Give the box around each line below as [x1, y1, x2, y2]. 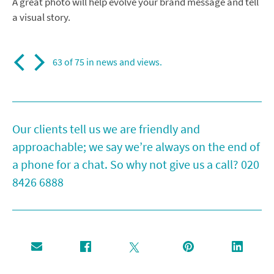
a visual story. [12, 10, 70, 25]
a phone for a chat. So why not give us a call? [12, 157, 241, 174]
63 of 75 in [53, 56, 96, 69]
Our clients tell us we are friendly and [12, 121, 200, 138]
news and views [96, 56, 160, 69]
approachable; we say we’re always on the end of [12, 139, 260, 156]
